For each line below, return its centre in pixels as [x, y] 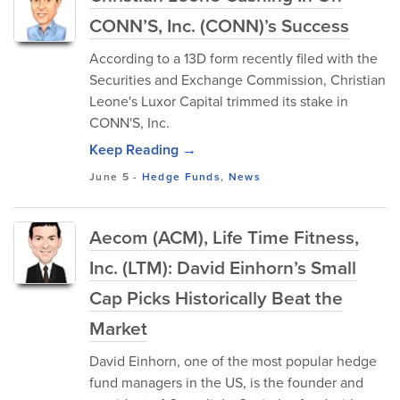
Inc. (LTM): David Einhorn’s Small [223, 267]
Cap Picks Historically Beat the [216, 297]
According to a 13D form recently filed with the [233, 58]
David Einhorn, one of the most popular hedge [233, 361]
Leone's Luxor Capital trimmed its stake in [219, 101]
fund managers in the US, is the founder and [226, 382]
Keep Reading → [143, 150]
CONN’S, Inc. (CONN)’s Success [219, 25]
